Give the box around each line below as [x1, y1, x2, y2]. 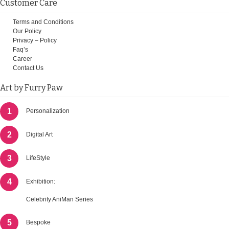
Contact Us [13, 64, 43, 72]
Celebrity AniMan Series [26, 195, 93, 203]
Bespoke [26, 218, 51, 226]
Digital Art [26, 130, 53, 138]
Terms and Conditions [13, 18, 74, 26]
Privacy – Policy [13, 36, 57, 44]
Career [13, 55, 32, 62]
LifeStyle [26, 154, 50, 162]
